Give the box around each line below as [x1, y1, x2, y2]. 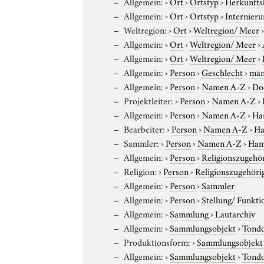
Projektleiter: [124, 93, 174, 107]
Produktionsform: [124, 235, 191, 248]
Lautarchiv [215, 206, 256, 220]
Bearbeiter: [124, 121, 166, 135]
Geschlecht [202, 65, 243, 78]
